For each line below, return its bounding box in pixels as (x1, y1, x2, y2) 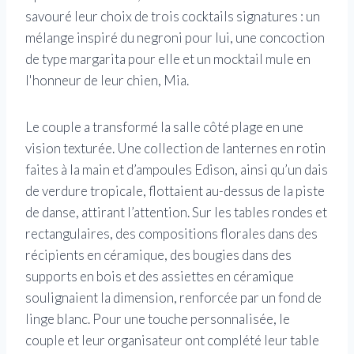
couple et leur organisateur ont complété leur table (25, 332, 319, 349)
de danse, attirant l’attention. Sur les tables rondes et (25, 204, 327, 221)
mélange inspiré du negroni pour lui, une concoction (25, 29, 325, 47)
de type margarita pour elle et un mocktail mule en (25, 51, 311, 68)
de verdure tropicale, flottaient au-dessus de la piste (25, 183, 325, 200)
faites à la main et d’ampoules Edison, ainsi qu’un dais (25, 161, 328, 179)
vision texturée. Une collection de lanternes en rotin (25, 140, 326, 157)
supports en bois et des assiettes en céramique (25, 268, 294, 285)
